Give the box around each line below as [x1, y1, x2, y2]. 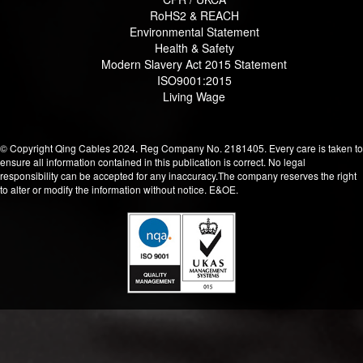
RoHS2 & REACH [150, 6, 239, 23]
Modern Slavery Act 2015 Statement [101, 55, 288, 72]
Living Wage [163, 88, 226, 105]
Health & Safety [155, 39, 234, 56]
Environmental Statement [130, 23, 259, 40]
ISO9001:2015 [157, 71, 232, 88]
